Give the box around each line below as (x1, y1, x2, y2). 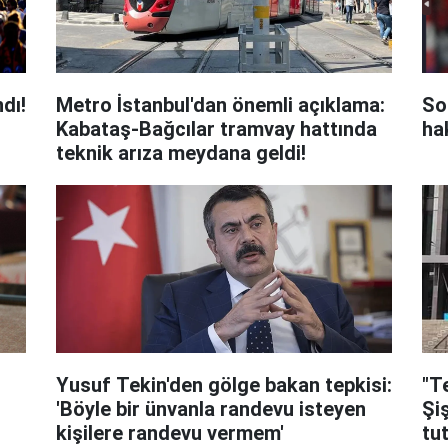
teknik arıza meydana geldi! (55, 140, 306, 165)
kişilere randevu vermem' (55, 420, 284, 445)
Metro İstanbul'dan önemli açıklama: (55, 92, 385, 117)
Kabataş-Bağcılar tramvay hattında (55, 116, 377, 141)
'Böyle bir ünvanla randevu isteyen (55, 396, 366, 421)
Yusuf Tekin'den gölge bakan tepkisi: (55, 372, 392, 397)
